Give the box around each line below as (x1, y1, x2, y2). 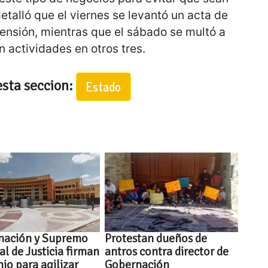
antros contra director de (105, 244, 229, 260)
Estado (86, 76, 121, 96)
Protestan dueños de (105, 231, 208, 246)
